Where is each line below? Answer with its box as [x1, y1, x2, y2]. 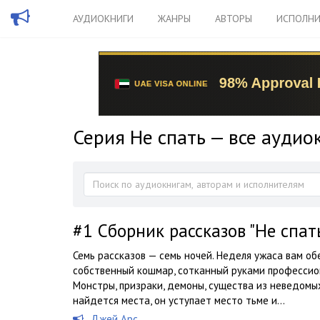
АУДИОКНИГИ [73, 12, 134, 25]
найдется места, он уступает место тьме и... [73, 294, 285, 307]
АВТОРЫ [215, 12, 252, 25]
